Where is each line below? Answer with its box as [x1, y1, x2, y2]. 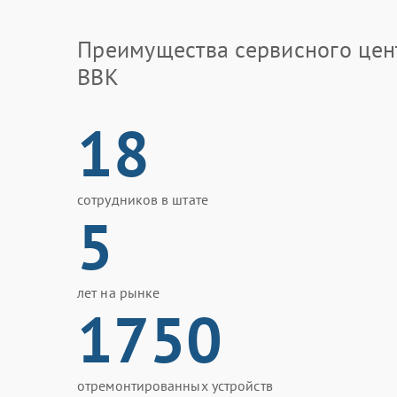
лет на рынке [77, 284, 160, 301]
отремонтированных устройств [77, 377, 273, 394]
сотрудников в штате [77, 191, 208, 208]
